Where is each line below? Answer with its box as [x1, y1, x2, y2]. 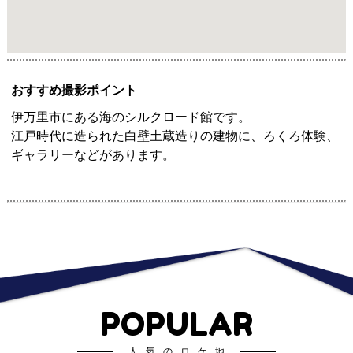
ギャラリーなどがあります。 [10, 148, 175, 162]
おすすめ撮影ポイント [10, 84, 137, 97]
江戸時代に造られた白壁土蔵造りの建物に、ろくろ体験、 [10, 129, 339, 143]
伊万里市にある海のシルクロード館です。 [10, 110, 251, 124]
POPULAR [100, 305, 253, 343]
